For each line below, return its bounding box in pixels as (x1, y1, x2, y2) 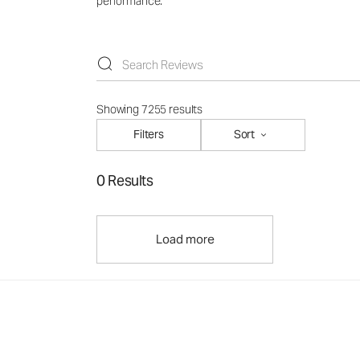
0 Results (96, 170, 153, 190)
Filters (133, 127, 164, 142)
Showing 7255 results (96, 101, 203, 117)
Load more (155, 231, 215, 247)
